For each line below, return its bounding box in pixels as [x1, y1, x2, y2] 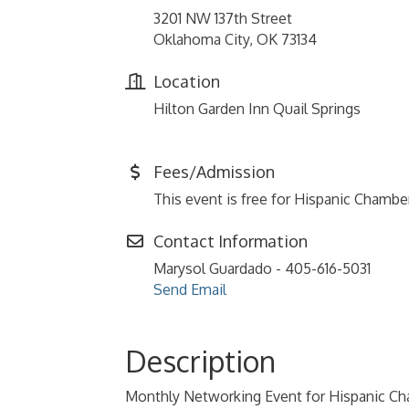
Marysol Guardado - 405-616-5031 [153, 259, 371, 278]
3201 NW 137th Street [153, 9, 292, 27]
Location [153, 71, 220, 91]
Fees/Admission [153, 162, 275, 182]
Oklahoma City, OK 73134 [153, 30, 317, 48]
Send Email [153, 280, 226, 299]
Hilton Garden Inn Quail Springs [153, 100, 361, 118]
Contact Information [153, 231, 308, 251]
